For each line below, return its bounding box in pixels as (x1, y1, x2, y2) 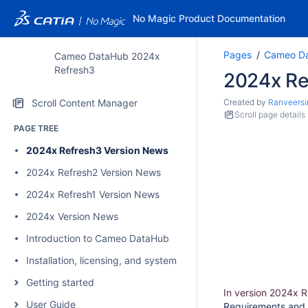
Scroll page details (234, 109, 305, 120)
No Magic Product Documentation (132, 12, 285, 24)
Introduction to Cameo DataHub (26, 232, 169, 244)
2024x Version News (26, 210, 118, 222)
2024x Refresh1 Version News (26, 188, 159, 200)
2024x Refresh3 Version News (26, 144, 168, 156)
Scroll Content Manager (32, 97, 137, 109)
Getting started (26, 276, 94, 288)
